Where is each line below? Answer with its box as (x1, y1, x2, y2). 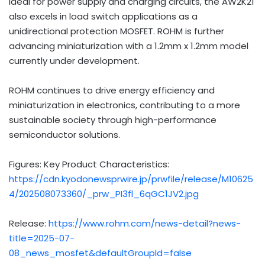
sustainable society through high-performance (9, 113, 216, 126)
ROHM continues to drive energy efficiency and (9, 83, 215, 96)
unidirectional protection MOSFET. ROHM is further (9, 24, 224, 37)
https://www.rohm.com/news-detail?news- (49, 216, 241, 230)
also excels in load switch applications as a (9, 9, 198, 22)
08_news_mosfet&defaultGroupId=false (9, 246, 192, 259)
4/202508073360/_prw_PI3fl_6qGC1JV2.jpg (9, 187, 199, 200)
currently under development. (9, 54, 140, 67)
